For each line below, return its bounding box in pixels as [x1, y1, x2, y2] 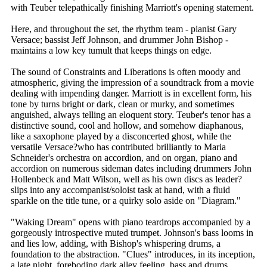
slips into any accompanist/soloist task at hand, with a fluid [11, 185, 230, 195]
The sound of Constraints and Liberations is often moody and [11, 67, 241, 77]
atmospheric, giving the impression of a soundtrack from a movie [11, 77, 254, 88]
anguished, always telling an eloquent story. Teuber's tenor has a [11, 110, 251, 120]
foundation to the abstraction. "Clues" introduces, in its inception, [11, 249, 255, 260]
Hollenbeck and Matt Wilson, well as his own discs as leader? [11, 174, 242, 185]
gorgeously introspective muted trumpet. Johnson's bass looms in [11, 228, 253, 238]
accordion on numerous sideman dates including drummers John [11, 163, 252, 174]
